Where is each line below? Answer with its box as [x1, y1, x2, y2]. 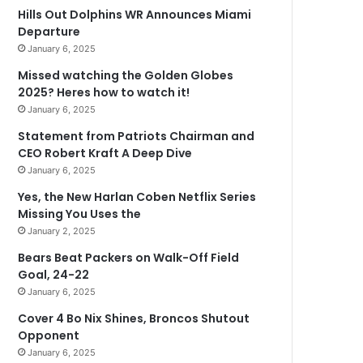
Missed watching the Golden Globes [18, 67, 234, 83]
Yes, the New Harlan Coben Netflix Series [18, 189, 257, 205]
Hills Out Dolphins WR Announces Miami [18, 6, 252, 23]
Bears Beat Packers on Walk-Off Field [18, 250, 240, 266]
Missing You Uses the [18, 206, 142, 222]
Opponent [18, 327, 80, 344]
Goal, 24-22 [18, 267, 90, 283]
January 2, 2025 [28, 225, 96, 237]
